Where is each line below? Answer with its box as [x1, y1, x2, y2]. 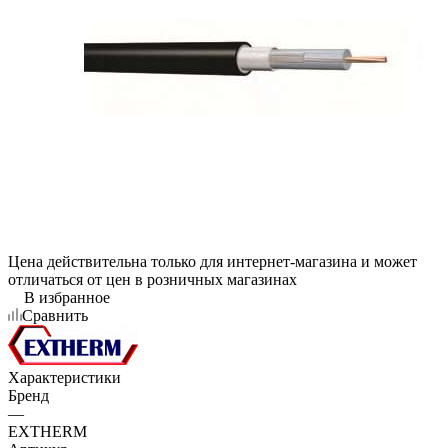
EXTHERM [8, 422, 87, 440]
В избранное [24, 288, 110, 306]
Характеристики [8, 368, 121, 386]
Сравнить [22, 306, 88, 324]
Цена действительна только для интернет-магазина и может [8, 252, 417, 270]
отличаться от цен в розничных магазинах [8, 270, 297, 288]
